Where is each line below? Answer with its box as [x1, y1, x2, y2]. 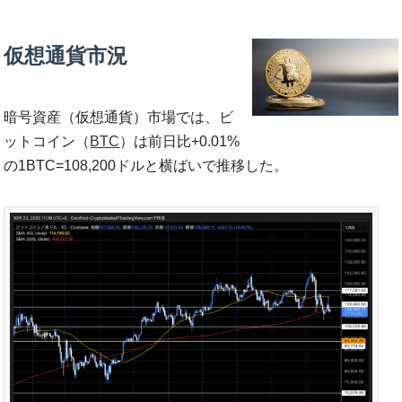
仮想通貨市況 [4, 44, 128, 68]
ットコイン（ [4, 133, 91, 149]
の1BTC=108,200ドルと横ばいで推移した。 [4, 157, 289, 173]
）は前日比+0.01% [119, 133, 240, 149]
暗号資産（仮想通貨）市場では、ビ [4, 109, 234, 125]
